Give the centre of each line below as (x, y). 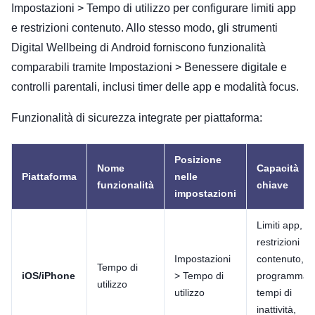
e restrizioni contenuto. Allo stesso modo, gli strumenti (144, 27)
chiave (272, 185)
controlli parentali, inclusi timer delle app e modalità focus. (155, 86)
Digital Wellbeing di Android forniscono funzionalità (139, 47)
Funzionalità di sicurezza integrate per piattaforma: (137, 117)
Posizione (198, 159)
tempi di (274, 292)
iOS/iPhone (49, 275)
